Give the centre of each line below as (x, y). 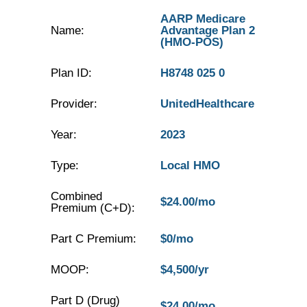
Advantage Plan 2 (207, 30)
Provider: (74, 104)
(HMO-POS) (192, 42)
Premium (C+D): (93, 208)
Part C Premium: (93, 239)
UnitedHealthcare (207, 104)
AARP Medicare (202, 19)
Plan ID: (71, 73)
